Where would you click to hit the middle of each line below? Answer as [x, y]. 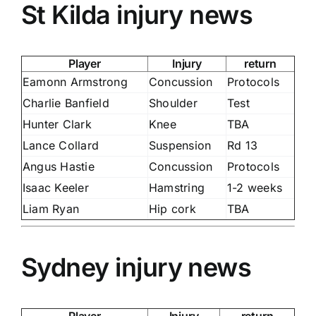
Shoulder [173, 103]
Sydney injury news [136, 267]
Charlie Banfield [66, 103]
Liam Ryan [51, 208]
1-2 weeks [255, 187]
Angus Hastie [59, 166]
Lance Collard [61, 145]
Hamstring [177, 187]
